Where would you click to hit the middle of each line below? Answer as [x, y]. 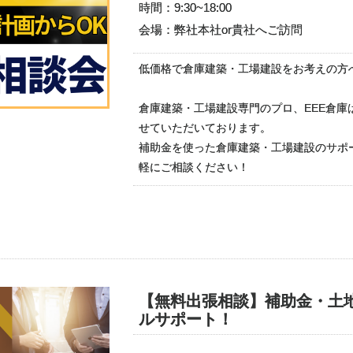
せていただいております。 [205, 128]
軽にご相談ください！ [194, 167]
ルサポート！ [186, 319]
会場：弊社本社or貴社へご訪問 [221, 30]
